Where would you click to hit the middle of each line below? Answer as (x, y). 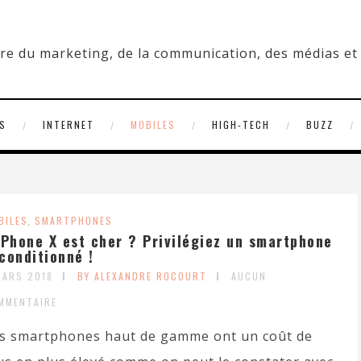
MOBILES (153, 124)
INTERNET (68, 124)
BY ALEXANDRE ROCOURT (142, 276)
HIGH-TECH (241, 124)
